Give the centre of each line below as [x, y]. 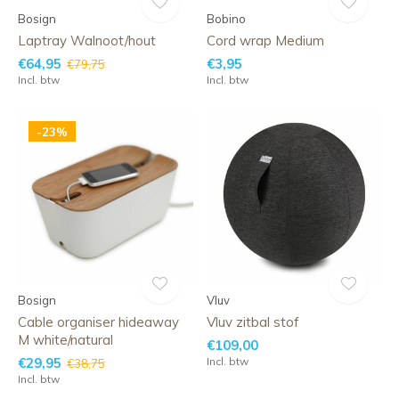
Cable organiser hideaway [98, 322]
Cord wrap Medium [265, 41]
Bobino [226, 19]
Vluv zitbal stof [252, 322]
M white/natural [65, 339]
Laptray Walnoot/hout [87, 41]
